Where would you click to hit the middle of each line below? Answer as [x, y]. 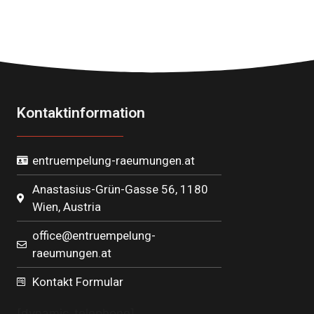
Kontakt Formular [78, 281]
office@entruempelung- [94, 235]
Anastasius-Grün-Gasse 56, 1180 [121, 189]
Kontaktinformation [81, 112]
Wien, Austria [67, 206]
